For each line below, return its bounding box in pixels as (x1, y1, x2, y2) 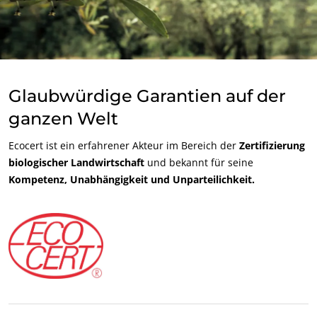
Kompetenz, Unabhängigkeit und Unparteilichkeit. (8, 172, 255, 186)
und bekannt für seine (144, 155, 253, 169)
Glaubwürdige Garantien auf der (8, 85, 286, 106)
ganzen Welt (8, 108, 118, 129)
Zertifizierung (239, 138, 305, 152)
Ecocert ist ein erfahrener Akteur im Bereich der (8, 138, 239, 152)
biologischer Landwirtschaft (8, 155, 144, 169)
